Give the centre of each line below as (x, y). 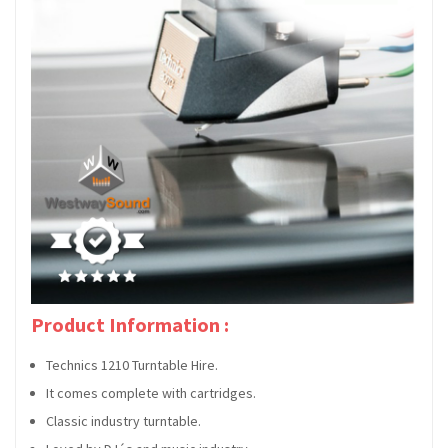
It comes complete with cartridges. (151, 393)
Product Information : (130, 324)
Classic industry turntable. (123, 421)
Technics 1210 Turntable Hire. (132, 365)
